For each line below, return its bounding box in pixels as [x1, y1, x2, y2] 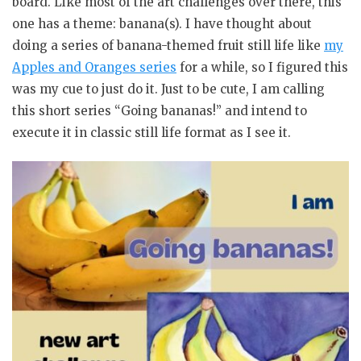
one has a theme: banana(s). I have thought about [12, 15, 312, 31]
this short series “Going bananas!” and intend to [12, 102, 307, 118]
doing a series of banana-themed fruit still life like [12, 37, 324, 53]
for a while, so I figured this [176, 59, 348, 75]
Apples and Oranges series [12, 59, 176, 75]
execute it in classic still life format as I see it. [12, 124, 291, 140]
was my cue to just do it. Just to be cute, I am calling [12, 81, 325, 97]
